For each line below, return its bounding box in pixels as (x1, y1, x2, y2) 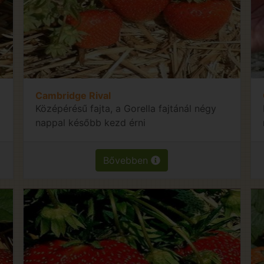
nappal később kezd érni (35, 116, 146, 128)
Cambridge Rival (35, 89, 111, 101)
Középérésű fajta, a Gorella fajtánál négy (35, 102, 217, 114)
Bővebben (103, 154, 151, 166)
